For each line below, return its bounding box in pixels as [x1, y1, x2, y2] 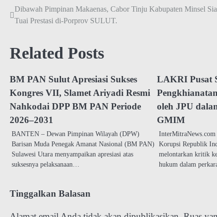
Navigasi [9, 5, 52, 18]
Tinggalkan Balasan [10, 188, 91, 199]
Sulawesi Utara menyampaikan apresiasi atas [12, 150, 133, 158]
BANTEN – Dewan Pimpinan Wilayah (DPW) [12, 130, 139, 138]
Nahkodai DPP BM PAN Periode [10, 101, 141, 112]
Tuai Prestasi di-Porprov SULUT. [15, 16, 117, 25]
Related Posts [10, 44, 104, 62]
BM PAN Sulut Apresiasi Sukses [10, 74, 137, 85]
